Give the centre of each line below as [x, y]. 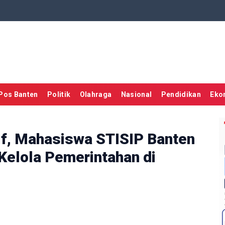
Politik [59, 95]
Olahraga [96, 95]
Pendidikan [181, 95]
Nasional [136, 95]
